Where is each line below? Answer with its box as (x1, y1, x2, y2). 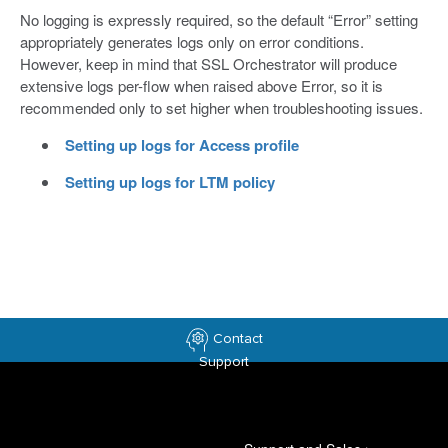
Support (199, 353, 249, 370)
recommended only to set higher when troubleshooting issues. (20, 97, 423, 118)
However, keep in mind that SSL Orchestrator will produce (20, 53, 397, 74)
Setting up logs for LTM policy (64, 171, 275, 193)
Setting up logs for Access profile (64, 134, 299, 156)
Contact (213, 330, 263, 348)
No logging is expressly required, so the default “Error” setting (20, 9, 418, 30)
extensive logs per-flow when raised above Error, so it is (20, 75, 383, 96)
